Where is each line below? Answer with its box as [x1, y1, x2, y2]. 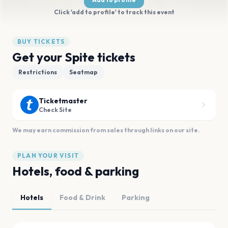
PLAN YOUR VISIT [17, 152, 79, 159]
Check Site [39, 106, 72, 113]
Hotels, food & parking [12, 163, 139, 179]
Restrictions [18, 68, 57, 76]
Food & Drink [60, 193, 105, 202]
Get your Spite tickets [12, 49, 135, 65]
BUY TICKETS [17, 38, 65, 45]
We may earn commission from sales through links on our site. [12, 126, 200, 134]
